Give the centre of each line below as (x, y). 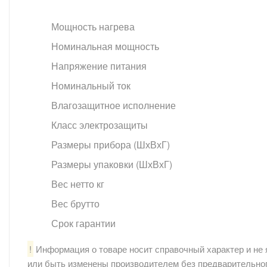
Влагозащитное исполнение (114, 105)
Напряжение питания (99, 66)
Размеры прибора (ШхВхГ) (111, 144)
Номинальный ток (91, 85)
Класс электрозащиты (100, 125)
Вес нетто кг (78, 184)
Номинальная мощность (105, 46)
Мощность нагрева (93, 26)
